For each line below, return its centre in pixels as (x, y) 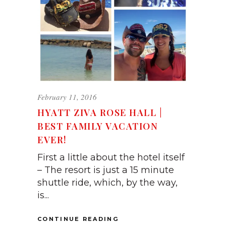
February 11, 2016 (67, 97)
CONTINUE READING (78, 219)
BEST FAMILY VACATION (98, 126)
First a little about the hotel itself (111, 158)
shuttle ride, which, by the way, (107, 183)
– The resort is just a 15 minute (106, 170)
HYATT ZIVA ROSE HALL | (100, 113)
